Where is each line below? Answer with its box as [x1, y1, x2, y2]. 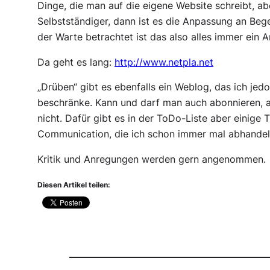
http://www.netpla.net [115, 56, 214, 68]
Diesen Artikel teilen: [37, 180, 111, 190]
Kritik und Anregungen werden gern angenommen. [37, 153, 266, 165]
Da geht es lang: [37, 56, 115, 68]
